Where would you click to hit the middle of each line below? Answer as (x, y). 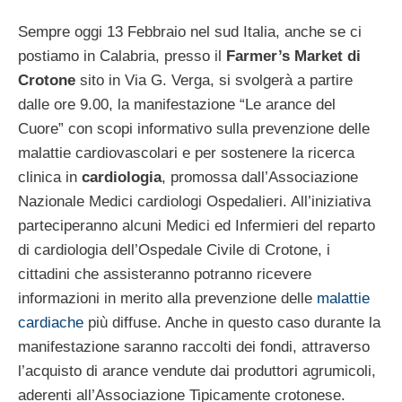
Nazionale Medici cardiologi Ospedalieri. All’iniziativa (194, 202)
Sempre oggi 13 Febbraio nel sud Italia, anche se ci (190, 32)
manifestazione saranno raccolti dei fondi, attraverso (194, 347)
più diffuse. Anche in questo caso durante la (232, 323)
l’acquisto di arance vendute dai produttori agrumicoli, (197, 371)
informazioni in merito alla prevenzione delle (167, 299)
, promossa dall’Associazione (260, 178)
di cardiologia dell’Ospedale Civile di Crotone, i (174, 250)
